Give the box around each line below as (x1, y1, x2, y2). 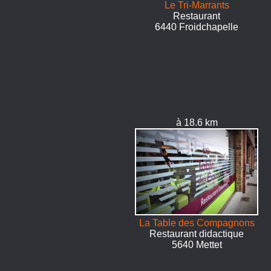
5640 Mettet (171, 240, 222, 250)
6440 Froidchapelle (155, 22, 239, 32)
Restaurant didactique (149, 229, 244, 239)
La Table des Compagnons (139, 218, 255, 228)
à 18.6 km (175, 117, 218, 128)
